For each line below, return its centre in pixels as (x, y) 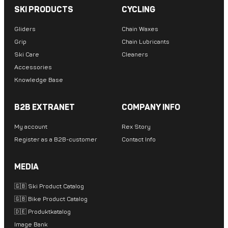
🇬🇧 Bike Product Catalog (51, 199)
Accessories (33, 68)
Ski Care (27, 55)
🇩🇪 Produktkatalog (42, 212)
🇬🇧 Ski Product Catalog (49, 187)
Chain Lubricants (146, 42)
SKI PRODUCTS (44, 10)
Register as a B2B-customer (56, 140)
